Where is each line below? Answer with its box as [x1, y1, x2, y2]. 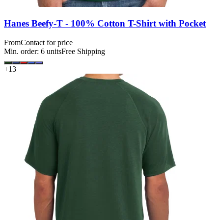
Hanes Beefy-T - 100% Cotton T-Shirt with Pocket [4, 18, 206, 28]
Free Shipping [61, 47, 105, 55]
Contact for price [21, 38, 73, 47]
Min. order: [4, 47, 41, 55]
